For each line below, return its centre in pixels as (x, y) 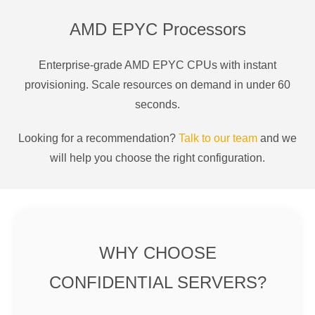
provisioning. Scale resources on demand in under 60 (157, 84)
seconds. (157, 104)
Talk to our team (218, 138)
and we (277, 138)
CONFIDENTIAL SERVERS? (157, 282)
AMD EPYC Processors (157, 29)
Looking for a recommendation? (98, 138)
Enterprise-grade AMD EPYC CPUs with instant (157, 65)
